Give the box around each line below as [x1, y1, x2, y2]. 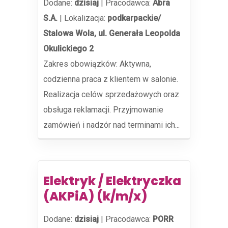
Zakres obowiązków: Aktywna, [43, 59, 151, 69]
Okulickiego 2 [43, 44, 94, 53]
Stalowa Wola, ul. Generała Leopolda [43, 28, 180, 38]
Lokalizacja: [64, 13, 107, 23]
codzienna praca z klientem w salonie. [43, 74, 178, 84]
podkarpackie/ [107, 13, 161, 23]
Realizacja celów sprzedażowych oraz [43, 90, 179, 99]
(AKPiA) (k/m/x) [43, 188, 147, 205]
